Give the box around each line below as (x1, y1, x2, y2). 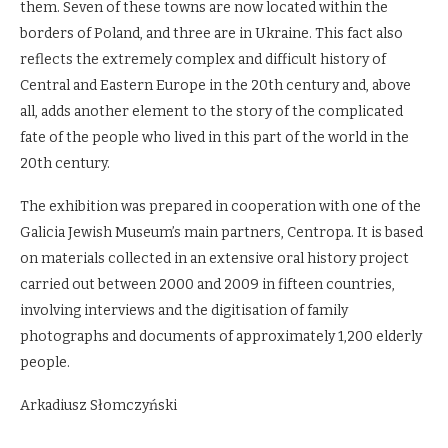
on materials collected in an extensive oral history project (20, 250, 409, 267)
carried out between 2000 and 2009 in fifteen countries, (20, 276, 395, 293)
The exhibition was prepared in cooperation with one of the (20, 198, 421, 215)
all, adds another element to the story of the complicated (20, 103, 403, 120)
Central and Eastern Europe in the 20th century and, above (20, 77, 411, 94)
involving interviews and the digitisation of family (20, 302, 348, 319)
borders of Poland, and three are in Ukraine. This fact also (20, 25, 403, 42)
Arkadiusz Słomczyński (20, 397, 177, 414)
